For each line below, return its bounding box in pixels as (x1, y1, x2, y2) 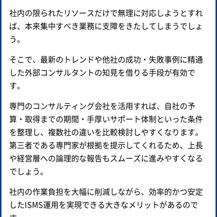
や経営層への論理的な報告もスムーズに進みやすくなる (9, 152, 203, 164)
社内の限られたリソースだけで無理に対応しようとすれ (9, 6, 203, 18)
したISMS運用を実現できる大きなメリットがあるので (9, 198, 198, 210)
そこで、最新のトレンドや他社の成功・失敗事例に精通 (9, 53, 203, 65)
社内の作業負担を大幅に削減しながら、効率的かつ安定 (9, 185, 203, 197)
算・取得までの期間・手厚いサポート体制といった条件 (9, 112, 203, 124)
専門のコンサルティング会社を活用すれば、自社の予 (9, 99, 195, 111)
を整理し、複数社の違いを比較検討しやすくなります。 (9, 125, 203, 138)
